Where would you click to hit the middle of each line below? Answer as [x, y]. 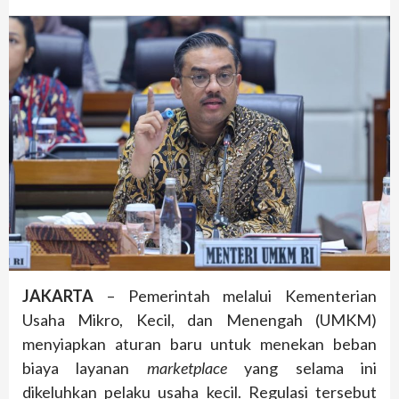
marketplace [187, 367]
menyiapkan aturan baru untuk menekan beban [199, 343]
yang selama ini [302, 367]
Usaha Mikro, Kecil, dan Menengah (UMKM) [199, 319]
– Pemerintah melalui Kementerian [235, 295]
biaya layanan [85, 367]
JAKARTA [58, 295]
